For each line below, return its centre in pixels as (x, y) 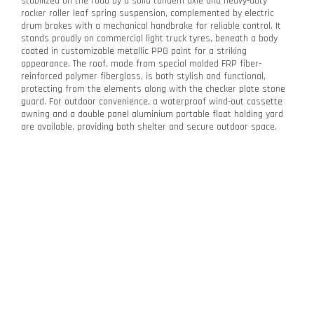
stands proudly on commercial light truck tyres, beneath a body (149, 38)
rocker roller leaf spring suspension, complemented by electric (148, 13)
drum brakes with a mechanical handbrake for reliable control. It (151, 26)
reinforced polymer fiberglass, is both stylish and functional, (143, 76)
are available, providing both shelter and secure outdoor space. (149, 127)
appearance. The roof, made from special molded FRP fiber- (141, 63)
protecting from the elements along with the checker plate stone (153, 89)
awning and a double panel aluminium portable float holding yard (152, 114)
